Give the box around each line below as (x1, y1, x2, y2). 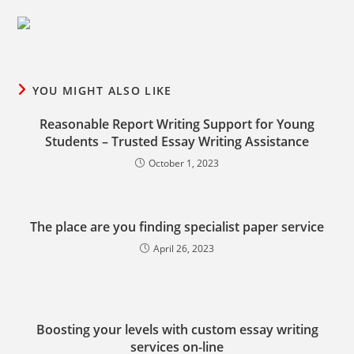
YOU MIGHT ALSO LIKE (32, 83, 172, 98)
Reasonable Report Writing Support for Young (40, 115, 314, 133)
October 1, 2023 (149, 156, 219, 170)
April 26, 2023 (153, 242, 214, 255)
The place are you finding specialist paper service (30, 218, 324, 235)
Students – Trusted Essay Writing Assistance (45, 133, 309, 150)
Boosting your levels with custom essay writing (36, 321, 318, 338)
